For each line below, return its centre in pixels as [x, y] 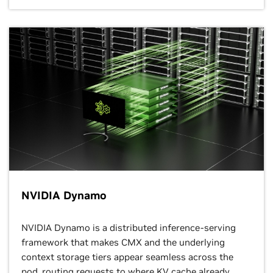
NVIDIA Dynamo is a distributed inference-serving [129, 228]
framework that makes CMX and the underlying [123, 242]
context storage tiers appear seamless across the [127, 257]
